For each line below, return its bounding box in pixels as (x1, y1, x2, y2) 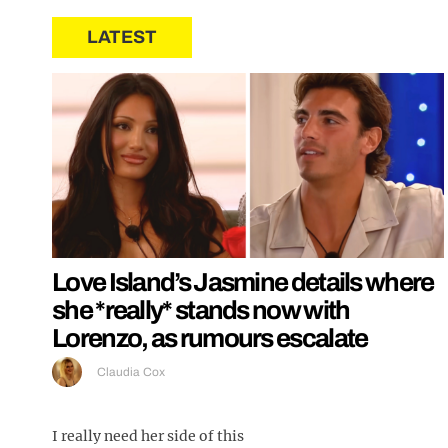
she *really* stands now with (52, 296, 350, 325)
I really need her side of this (52, 427, 244, 446)
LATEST (87, 26, 157, 47)
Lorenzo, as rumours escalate (52, 324, 368, 353)
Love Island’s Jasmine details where (52, 268, 434, 297)
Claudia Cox (97, 365, 165, 380)
